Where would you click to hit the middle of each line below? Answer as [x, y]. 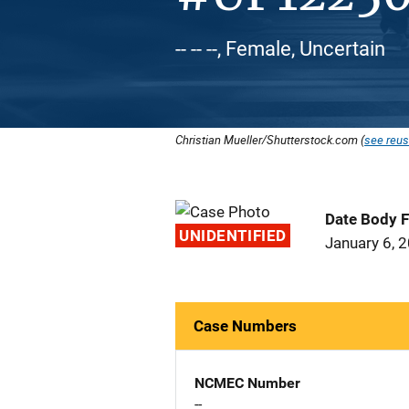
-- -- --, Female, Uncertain [280, 49]
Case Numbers [245, 326]
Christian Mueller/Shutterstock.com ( [270, 140]
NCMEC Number [247, 383]
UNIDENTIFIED [233, 236]
